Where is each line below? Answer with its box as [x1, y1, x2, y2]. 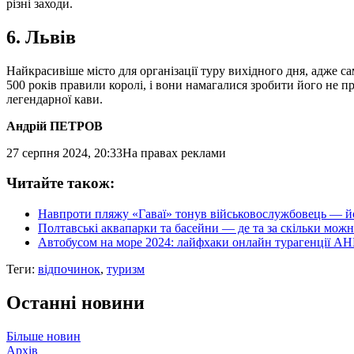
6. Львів [6, 26, 76, 47]
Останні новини [6, 292, 145, 314]
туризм [107, 262, 145, 277]
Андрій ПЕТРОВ [6, 119, 103, 133]
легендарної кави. [6, 92, 103, 106]
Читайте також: [6, 175, 115, 192]
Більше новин [6, 329, 81, 343]
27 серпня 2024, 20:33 [6, 145, 122, 160]
